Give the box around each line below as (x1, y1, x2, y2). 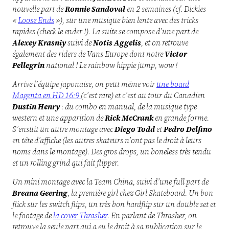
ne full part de (164, 176, 209, 188)
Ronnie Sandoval (65, 4, 125, 15)
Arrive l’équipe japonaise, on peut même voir (12, 79, 156, 90)
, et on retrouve (141, 37, 188, 49)
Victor (165, 49, 187, 60)
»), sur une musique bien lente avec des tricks (54, 15, 198, 26)
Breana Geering (12, 188, 67, 199)
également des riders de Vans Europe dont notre (12, 49, 165, 60)
